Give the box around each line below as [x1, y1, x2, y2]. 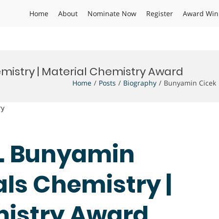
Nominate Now [88, 9, 136, 18]
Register [146, 9, 173, 18]
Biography [123, 78, 156, 88]
